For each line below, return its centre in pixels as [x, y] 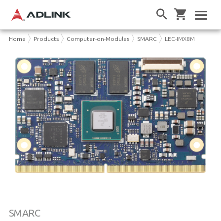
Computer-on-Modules [98, 38]
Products [46, 38]
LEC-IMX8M [180, 38]
